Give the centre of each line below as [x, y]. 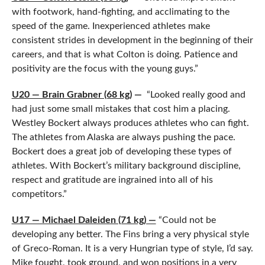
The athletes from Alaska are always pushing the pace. [123, 138]
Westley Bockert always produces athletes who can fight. [130, 123]
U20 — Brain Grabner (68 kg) [72, 95]
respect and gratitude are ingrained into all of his [112, 180]
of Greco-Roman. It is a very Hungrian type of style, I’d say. [132, 249]
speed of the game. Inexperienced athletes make [111, 26]
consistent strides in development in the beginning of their [132, 41]
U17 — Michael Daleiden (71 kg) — [84, 220]
